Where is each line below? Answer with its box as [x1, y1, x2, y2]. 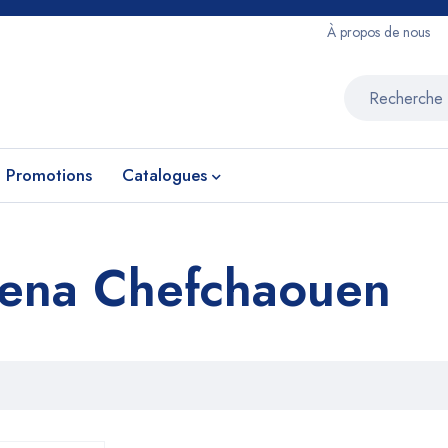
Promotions [6, 163, 92, 187]
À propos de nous [327, 22, 430, 42]
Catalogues [122, 163, 207, 187]
